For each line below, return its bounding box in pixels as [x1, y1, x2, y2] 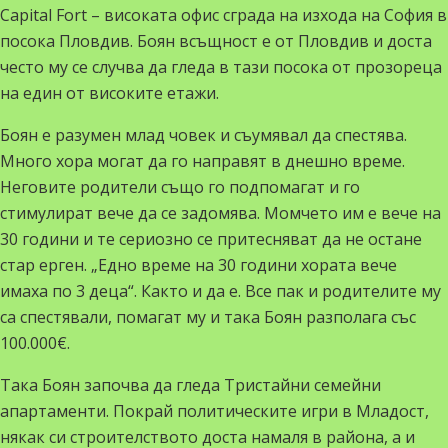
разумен [55, 124, 121, 146]
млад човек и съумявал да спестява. [121, 124, 407, 146]
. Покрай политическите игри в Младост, [106, 400, 429, 422]
